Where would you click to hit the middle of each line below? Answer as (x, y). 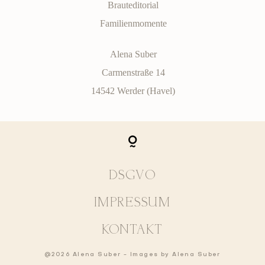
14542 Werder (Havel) (133, 91)
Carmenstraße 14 (133, 72)
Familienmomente (133, 23)
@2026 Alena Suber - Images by (109, 255)
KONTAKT (132, 230)
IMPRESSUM (132, 203)
